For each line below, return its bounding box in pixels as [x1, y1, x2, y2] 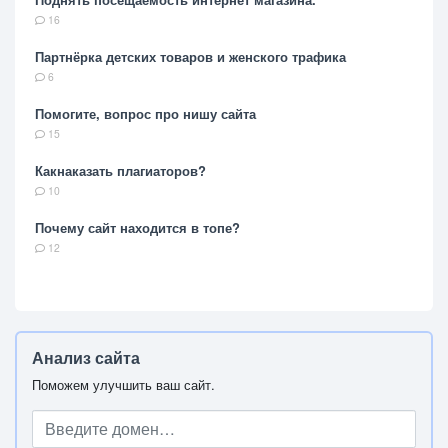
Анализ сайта [32, 345, 140, 369]
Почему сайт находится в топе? [35, 217, 240, 237]
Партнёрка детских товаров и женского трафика [35, 46, 346, 66]
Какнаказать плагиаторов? [35, 160, 206, 180]
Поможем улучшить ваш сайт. [32, 374, 215, 394]
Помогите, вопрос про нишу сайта [35, 103, 256, 123]
